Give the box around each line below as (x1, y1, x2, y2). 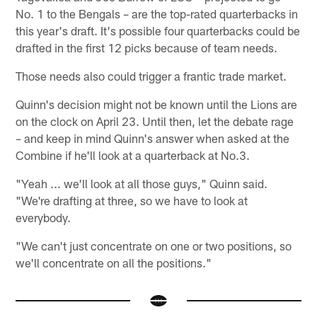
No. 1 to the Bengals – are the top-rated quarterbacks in (16, 6, 299, 21)
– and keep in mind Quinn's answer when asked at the (16, 130, 290, 145)
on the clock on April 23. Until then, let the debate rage (16, 113, 294, 128)
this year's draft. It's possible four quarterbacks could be (16, 23, 301, 38)
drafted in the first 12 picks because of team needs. (16, 40, 278, 54)
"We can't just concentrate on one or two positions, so (16, 238, 292, 253)
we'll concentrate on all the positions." (16, 255, 212, 270)
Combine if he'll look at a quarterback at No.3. (16, 147, 250, 162)
